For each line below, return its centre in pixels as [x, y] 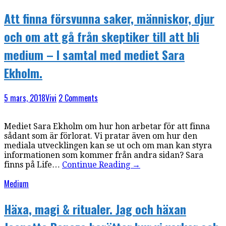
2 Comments [78, 98]
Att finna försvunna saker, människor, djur [109, 18]
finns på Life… [33, 165]
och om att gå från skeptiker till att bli [102, 37]
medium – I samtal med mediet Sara [94, 55]
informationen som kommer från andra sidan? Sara [104, 155]
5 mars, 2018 [25, 98]
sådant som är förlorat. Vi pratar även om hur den [101, 136]
